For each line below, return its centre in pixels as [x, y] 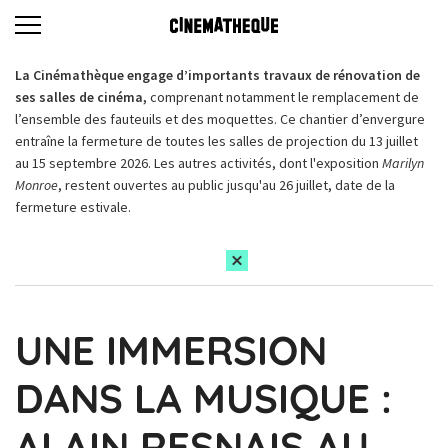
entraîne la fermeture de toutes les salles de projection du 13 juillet [216, 141]
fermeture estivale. [73, 207]
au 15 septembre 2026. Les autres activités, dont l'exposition [198, 163]
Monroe [36, 185]
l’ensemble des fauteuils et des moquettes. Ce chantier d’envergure [220, 119]
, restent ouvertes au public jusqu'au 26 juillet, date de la [226, 185]
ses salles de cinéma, [82, 97]
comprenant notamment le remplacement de [284, 97]
